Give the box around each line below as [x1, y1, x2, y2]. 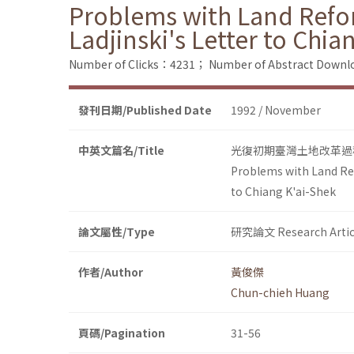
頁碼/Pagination [78, 325, 165, 341]
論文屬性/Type [78, 224, 155, 240]
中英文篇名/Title [78, 142, 164, 159]
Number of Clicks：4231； [69, 56, 206, 73]
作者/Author [78, 264, 143, 281]
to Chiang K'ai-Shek [231, 183, 336, 200]
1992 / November [231, 102, 321, 119]
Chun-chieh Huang [231, 284, 330, 301]
